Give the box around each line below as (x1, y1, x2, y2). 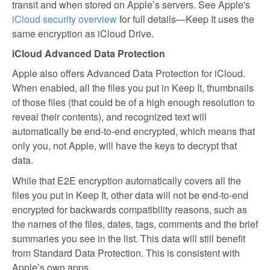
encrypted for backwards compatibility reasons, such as (12, 202, 247, 216)
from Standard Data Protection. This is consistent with (12, 246, 240, 260)
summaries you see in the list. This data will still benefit (12, 231, 245, 245)
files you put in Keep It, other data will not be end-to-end (12, 188, 248, 202)
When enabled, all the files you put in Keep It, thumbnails (12, 81, 254, 95)
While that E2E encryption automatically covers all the (12, 174, 241, 187)
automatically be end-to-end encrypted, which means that (12, 124, 255, 138)
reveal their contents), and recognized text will (12, 110, 207, 124)
